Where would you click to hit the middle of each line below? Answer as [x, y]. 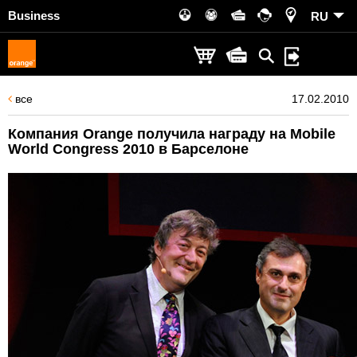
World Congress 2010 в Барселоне [128, 149]
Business [34, 16]
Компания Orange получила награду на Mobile [172, 134]
